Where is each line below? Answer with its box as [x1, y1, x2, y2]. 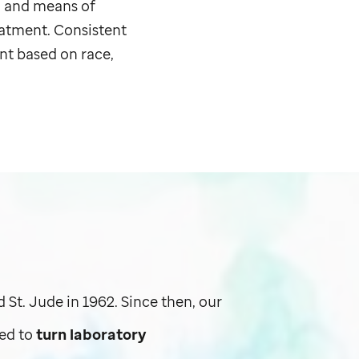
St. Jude [9, 290, 64, 311]
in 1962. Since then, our [63, 290, 223, 311]
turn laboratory [33, 323, 147, 344]
